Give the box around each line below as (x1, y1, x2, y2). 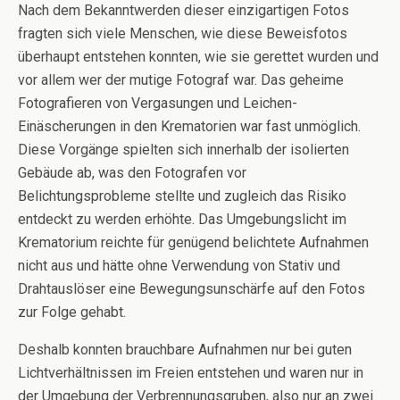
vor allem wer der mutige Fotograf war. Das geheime (18, 71, 344, 89)
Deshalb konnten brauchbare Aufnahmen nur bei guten (18, 341, 352, 359)
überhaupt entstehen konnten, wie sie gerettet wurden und (18, 48, 379, 66)
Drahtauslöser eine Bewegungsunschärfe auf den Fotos (18, 280, 365, 298)
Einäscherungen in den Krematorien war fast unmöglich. (18, 118, 361, 136)
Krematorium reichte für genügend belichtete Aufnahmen (18, 234, 369, 252)
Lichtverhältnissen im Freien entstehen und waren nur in (18, 364, 363, 382)
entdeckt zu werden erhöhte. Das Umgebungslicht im (18, 211, 346, 229)
